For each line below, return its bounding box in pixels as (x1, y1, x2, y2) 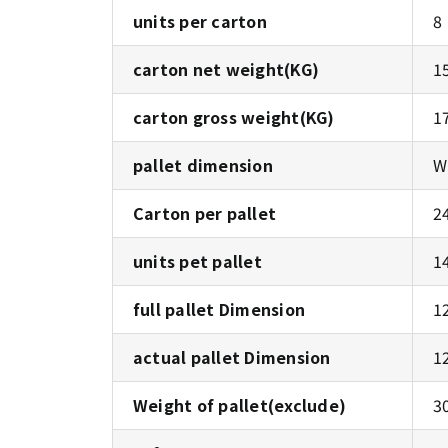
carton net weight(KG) (133, 57, 320, 81)
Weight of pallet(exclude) (133, 393, 346, 417)
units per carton (133, 9, 267, 33)
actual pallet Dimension (133, 345, 331, 369)
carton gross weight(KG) (133, 105, 335, 129)
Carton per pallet (133, 201, 277, 225)
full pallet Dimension (133, 297, 306, 321)
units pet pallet (133, 249, 262, 273)
